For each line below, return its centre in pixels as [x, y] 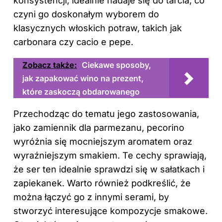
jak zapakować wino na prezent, [83, 78]
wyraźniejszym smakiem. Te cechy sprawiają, [110, 155]
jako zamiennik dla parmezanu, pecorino [99, 127]
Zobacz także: [50, 65]
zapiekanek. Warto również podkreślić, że [102, 183]
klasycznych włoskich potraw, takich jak [98, 28]
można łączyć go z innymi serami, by [91, 197]
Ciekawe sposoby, [116, 65]
